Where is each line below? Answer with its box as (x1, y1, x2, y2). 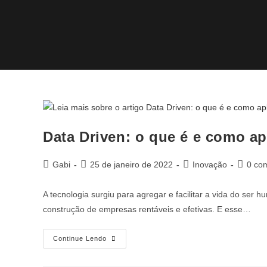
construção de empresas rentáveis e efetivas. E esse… (43, 204, 251, 214)
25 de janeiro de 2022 (90, 159, 173, 169)
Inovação (193, 159, 227, 169)
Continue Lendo (53, 234, 107, 242)
